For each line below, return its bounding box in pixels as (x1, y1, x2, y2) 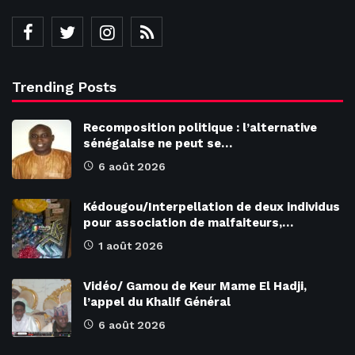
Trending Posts (12, 78, 117, 95)
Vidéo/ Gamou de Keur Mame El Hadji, (83, 278, 307, 293)
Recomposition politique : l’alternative (83, 120, 317, 135)
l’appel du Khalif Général (83, 294, 231, 309)
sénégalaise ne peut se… (83, 136, 232, 151)
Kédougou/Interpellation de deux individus (83, 199, 340, 214)
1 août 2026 (98, 239, 163, 252)
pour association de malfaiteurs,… (83, 215, 293, 230)
